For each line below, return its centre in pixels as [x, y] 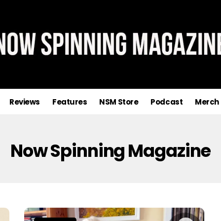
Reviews [25, 102]
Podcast [167, 102]
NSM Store [119, 102]
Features [70, 102]
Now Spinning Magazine [110, 151]
